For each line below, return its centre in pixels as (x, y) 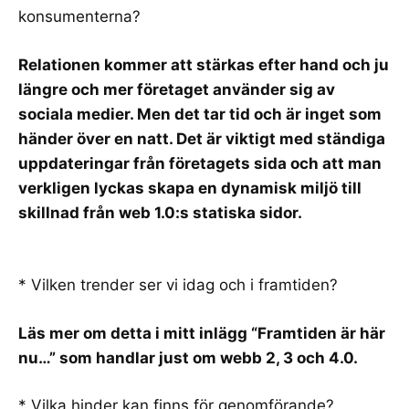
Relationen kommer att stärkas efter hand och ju (204, 64)
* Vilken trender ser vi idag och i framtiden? (178, 285)
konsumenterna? (79, 16)
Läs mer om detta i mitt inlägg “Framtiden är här (202, 333)
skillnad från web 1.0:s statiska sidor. (160, 212)
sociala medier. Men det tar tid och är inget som (200, 114)
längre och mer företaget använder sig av (177, 89)
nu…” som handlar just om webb (142, 357)
